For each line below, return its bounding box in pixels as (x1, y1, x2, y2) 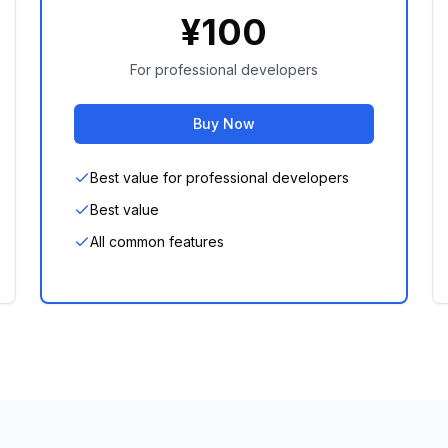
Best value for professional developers (90, 169, 349, 186)
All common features (90, 233, 224, 250)
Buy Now (193, 115, 255, 132)
